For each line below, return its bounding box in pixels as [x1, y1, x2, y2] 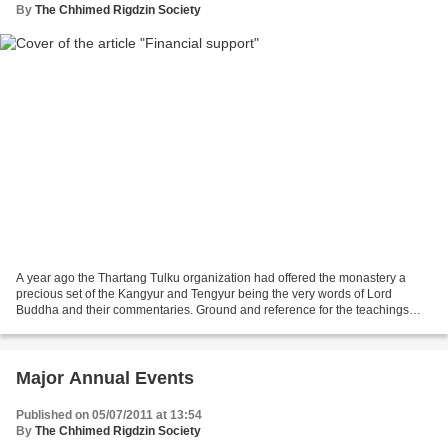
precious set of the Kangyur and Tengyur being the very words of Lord [16, 286, 392, 301]
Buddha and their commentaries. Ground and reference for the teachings [16, 302, 409, 317]
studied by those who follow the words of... [16, 318, 244, 333]
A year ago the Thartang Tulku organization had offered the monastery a [16, 270, 406, 285]
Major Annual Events [16, 367, 194, 388]
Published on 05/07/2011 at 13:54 [16, 407, 202, 422]
